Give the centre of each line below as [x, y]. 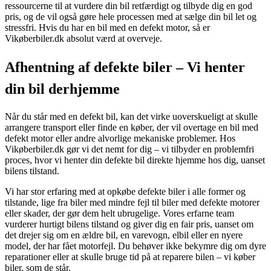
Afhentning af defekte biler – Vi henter [125, 67]
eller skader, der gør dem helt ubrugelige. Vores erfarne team [119, 214]
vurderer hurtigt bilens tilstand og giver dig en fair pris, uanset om [129, 224]
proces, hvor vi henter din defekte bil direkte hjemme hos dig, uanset [135, 160]
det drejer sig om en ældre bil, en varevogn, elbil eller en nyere [124, 235]
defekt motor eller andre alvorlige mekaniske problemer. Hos [120, 139]
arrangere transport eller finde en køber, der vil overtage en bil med [132, 128]
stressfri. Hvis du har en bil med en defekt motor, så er [107, 27]
